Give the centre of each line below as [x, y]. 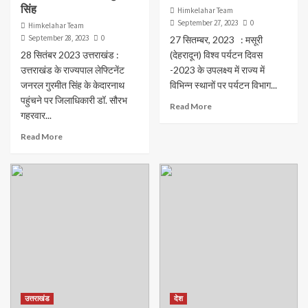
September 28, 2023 [58, 38]
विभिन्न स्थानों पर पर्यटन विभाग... [223, 85]
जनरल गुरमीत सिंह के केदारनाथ [73, 85]
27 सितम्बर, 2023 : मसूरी [216, 40]
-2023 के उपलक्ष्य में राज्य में [217, 70]
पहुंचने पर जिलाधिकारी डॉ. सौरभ [74, 100]
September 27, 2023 [207, 23]
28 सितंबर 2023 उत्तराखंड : [70, 55]
